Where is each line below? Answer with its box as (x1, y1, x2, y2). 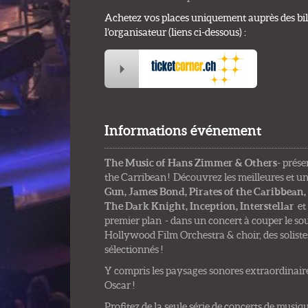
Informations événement (104, 122, 261, 138)
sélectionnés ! (104, 243, 163, 255)
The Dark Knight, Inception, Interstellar (104, 199, 294, 212)
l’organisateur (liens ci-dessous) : (104, 25, 246, 38)
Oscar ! (104, 278, 135, 291)
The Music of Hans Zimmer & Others (104, 156, 277, 168)
